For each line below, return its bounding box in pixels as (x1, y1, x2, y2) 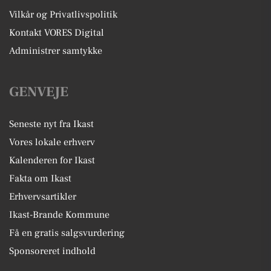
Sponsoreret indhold (9, 245, 96, 257)
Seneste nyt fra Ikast (9, 118, 94, 130)
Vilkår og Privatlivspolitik (9, 8, 117, 21)
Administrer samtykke (9, 45, 102, 57)
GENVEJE (9, 83, 68, 101)
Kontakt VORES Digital (9, 27, 104, 39)
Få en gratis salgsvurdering (9, 227, 125, 239)
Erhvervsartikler (9, 191, 76, 203)
